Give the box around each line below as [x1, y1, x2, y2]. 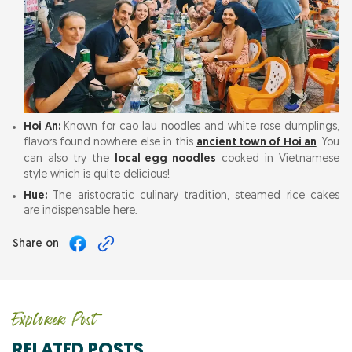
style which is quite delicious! [24, 169, 170, 181]
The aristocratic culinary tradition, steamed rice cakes [47, 190, 339, 203]
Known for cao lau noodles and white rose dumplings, [63, 121, 339, 134]
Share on [13, 237, 59, 250]
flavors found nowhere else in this [24, 137, 197, 149]
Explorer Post [13, 304, 97, 330]
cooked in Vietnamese [216, 153, 339, 166]
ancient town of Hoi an [196, 137, 317, 149]
